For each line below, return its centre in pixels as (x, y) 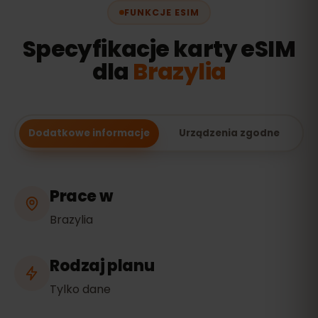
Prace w (81, 196)
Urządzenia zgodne (229, 133)
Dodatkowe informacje (89, 133)
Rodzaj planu (102, 266)
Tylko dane (80, 289)
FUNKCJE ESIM (161, 12)
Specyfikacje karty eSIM (159, 49)
